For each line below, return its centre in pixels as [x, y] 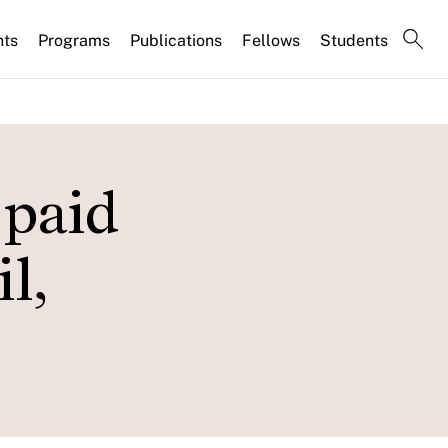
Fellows [271, 40]
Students [354, 40]
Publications [176, 40]
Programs [74, 40]
